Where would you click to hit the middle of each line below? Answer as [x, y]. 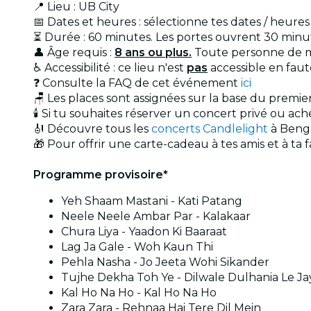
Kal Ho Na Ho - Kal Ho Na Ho [139, 292]
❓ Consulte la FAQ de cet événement [137, 83]
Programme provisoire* [101, 174]
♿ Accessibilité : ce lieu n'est [110, 67]
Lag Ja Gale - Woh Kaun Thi [137, 246]
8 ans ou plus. [153, 52]
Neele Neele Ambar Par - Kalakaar [156, 216]
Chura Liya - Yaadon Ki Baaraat [144, 231]
